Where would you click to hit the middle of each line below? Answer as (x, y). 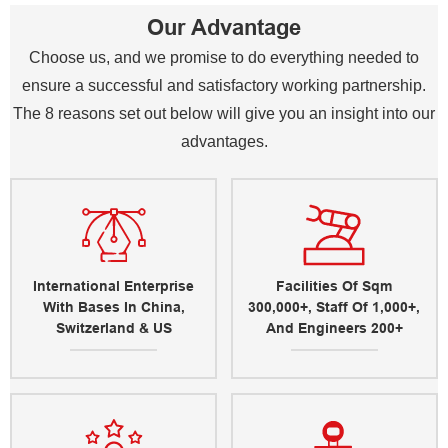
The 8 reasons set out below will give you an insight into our (224, 114)
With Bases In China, (113, 306)
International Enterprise (114, 285)
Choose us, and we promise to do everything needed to (224, 58)
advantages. (224, 142)
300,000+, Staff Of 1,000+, (334, 306)
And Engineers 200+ (334, 327)
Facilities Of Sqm (334, 285)
